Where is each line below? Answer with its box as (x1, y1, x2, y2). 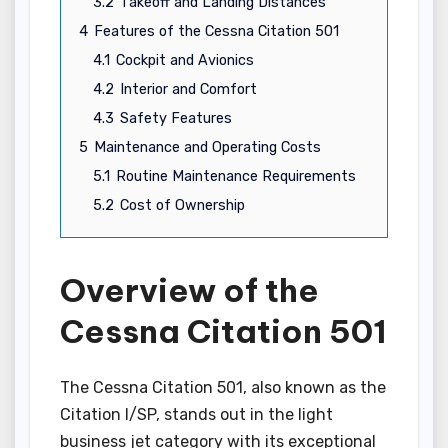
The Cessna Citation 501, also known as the (60, 378, 386, 398)
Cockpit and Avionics (116, 51, 254, 69)
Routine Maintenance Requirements (116, 167, 356, 185)
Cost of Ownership (120, 196, 245, 214)
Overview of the (60, 269, 319, 310)
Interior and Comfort (120, 80, 257, 98)
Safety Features (120, 109, 232, 127)
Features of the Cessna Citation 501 (94, 22, 339, 40)
